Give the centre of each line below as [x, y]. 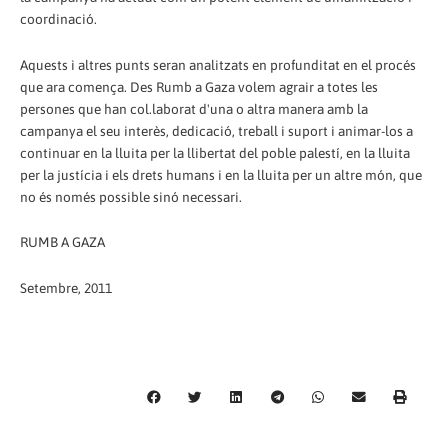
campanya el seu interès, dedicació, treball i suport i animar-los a [216, 130]
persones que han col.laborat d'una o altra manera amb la [194, 108]
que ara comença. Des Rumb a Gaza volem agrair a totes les [199, 86]
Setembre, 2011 [66, 288]
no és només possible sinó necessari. [131, 196]
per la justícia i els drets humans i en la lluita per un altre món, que [221, 174]
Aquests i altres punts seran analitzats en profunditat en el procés [218, 64]
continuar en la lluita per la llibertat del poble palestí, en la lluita [215, 152]
